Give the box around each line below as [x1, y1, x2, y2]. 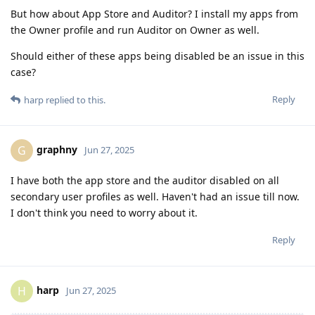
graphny [37, 142, 77, 156]
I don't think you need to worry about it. [11, 205, 198, 219]
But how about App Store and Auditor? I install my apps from [11, 6, 298, 20]
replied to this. [44, 93, 105, 106]
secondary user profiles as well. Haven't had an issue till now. [11, 189, 300, 203]
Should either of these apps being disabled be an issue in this [11, 49, 304, 63]
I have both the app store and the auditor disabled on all [11, 173, 279, 187]
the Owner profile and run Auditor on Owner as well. [11, 22, 259, 37]
